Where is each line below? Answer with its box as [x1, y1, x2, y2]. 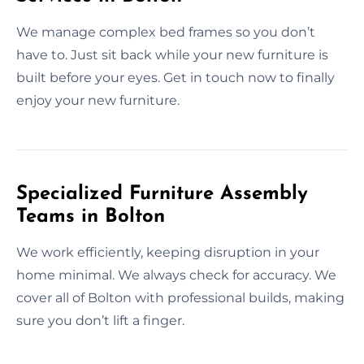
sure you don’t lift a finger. [16, 312, 184, 328]
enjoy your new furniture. [16, 92, 180, 108]
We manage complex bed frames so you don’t [16, 24, 315, 40]
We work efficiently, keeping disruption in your [16, 244, 319, 260]
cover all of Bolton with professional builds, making [16, 289, 344, 305]
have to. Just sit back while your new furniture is [16, 46, 328, 63]
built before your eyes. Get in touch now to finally [16, 69, 335, 85]
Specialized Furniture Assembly [16, 184, 308, 204]
